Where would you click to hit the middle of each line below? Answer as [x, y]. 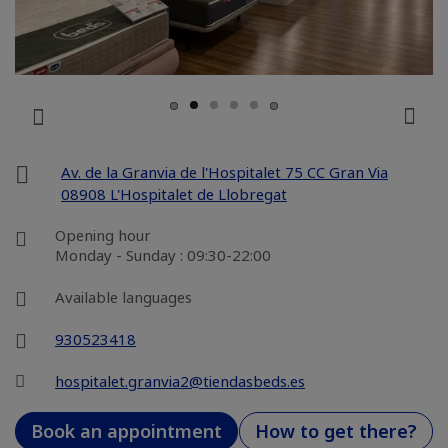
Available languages [123, 297]
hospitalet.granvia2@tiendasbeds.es [180, 381]
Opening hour [103, 235]
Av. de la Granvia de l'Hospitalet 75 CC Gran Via [224, 172]
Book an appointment [126, 431]
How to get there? [336, 431]
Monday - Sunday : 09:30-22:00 [163, 255]
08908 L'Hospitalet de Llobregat [174, 194]
